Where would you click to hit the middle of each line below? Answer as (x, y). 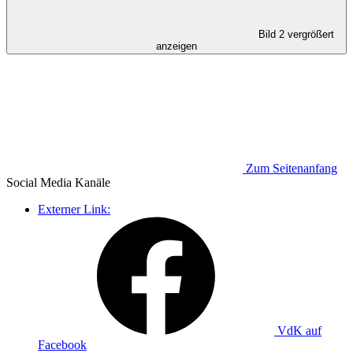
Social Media (39, 182)
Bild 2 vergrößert (296, 34)
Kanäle (91, 182)
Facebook (62, 344)
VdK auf (299, 330)
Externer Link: (74, 209)
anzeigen (176, 46)
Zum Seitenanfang (292, 168)
